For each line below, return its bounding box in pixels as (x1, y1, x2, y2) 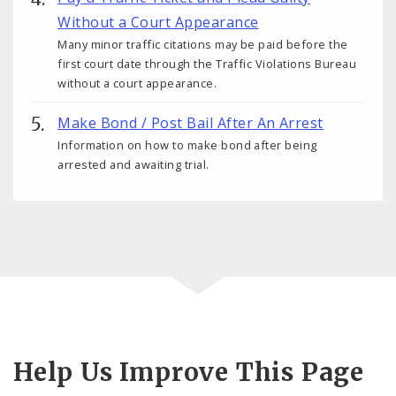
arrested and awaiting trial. (57, 156, 209, 173)
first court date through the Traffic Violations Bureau (57, 56, 357, 72)
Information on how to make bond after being (57, 137, 317, 154)
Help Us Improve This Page (13, 356, 364, 389)
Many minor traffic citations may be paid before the (57, 36, 348, 53)
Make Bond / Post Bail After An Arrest (57, 113, 324, 133)
